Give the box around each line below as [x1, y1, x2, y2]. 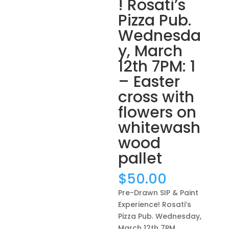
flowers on [118, 102, 197, 123]
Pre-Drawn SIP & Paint [118, 188, 199, 198]
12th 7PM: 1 [118, 56, 196, 77]
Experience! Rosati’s [118, 199, 192, 210]
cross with [118, 86, 195, 108]
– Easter [118, 71, 180, 93]
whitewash [118, 117, 201, 139]
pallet [118, 148, 163, 169]
